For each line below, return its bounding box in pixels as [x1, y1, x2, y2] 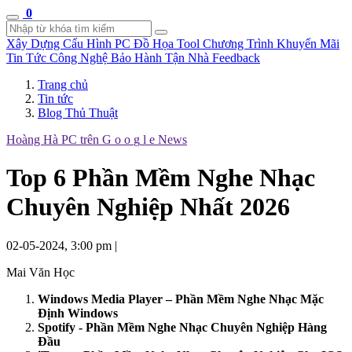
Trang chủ [38, 78, 88, 91]
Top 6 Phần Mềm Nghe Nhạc [6, 163, 315, 192]
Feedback [212, 51, 260, 64]
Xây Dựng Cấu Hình [6, 37, 115, 50]
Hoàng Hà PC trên [6, 133, 102, 146]
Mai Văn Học [6, 265, 75, 279]
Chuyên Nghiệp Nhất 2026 [6, 192, 290, 222]
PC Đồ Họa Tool [115, 37, 203, 50]
